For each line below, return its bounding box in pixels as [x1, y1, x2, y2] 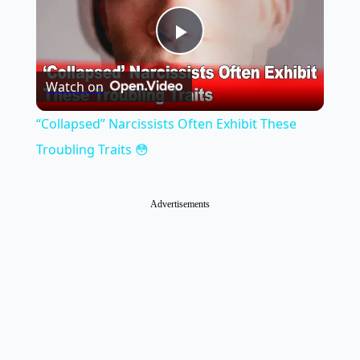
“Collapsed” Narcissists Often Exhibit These [35, 115, 297, 133]
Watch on [45, 78, 104, 96]
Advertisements [150, 198, 210, 211]
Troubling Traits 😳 [35, 141, 149, 159]
